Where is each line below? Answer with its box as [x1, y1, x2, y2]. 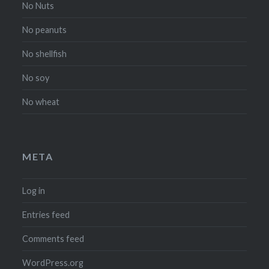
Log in [22, 186, 46, 196]
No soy [22, 72, 50, 83]
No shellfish [22, 48, 67, 59]
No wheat [22, 96, 60, 107]
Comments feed [22, 234, 85, 244]
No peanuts [22, 24, 67, 35]
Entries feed [22, 210, 70, 220]
